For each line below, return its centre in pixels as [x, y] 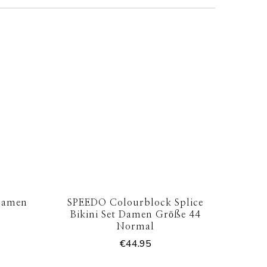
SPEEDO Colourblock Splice [136, 203]
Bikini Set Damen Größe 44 [135, 215]
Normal [136, 227]
